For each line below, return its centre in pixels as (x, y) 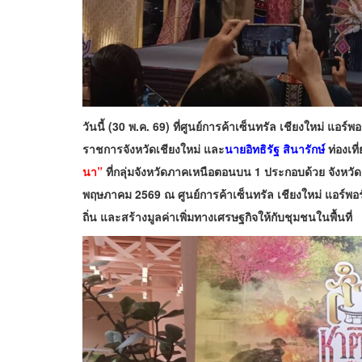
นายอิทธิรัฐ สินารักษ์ (275, 149)
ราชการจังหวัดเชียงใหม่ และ (154, 149)
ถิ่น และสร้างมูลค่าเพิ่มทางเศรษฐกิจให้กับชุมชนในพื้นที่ (217, 217)
